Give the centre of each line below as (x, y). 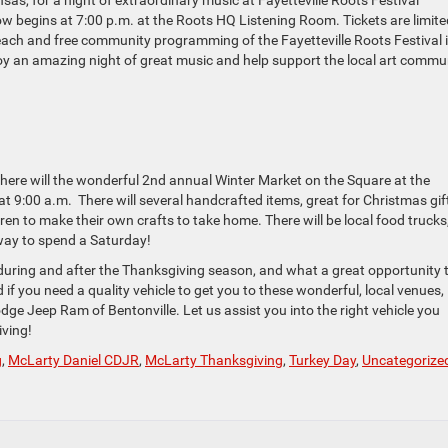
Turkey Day (322, 360)
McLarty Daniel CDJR (73, 360)
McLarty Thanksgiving (214, 360)
